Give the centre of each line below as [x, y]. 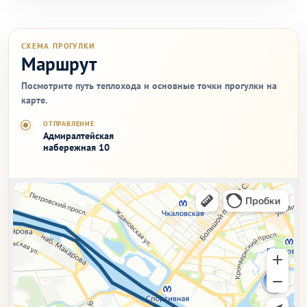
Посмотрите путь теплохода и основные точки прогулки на [149, 86]
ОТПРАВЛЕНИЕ [69, 124]
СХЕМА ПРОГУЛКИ [58, 46]
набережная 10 [76, 147]
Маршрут [59, 64]
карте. [34, 100]
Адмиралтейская [78, 136]
